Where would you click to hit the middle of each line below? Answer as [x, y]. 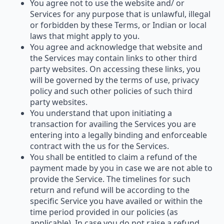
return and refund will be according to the [110, 190]
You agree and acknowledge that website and [116, 47]
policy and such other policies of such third [111, 91]
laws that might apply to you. [85, 36]
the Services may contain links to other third [113, 58]
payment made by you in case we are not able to [121, 168]
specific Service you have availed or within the [116, 201]
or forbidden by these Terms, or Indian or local [118, 25]
